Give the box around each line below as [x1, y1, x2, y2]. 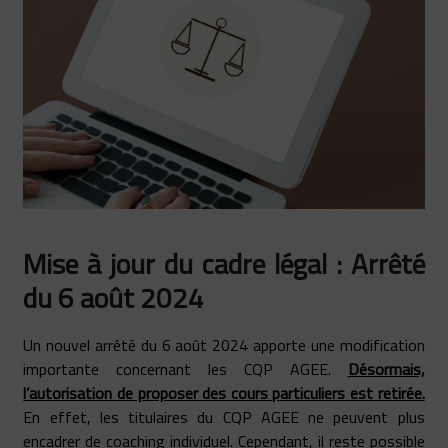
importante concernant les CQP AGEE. [23, 357, 348, 382]
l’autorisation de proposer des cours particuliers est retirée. [23, 381, 425, 406]
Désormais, [347, 357, 425, 382]
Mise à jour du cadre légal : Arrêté [23, 242, 425, 286]
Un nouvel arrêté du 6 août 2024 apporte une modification [23, 333, 425, 358]
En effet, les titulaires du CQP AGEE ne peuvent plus [23, 405, 425, 430]
